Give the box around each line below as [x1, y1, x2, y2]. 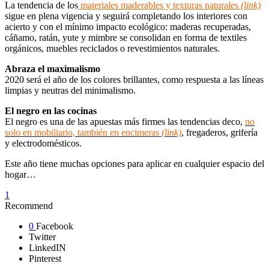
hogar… [5, 169, 36, 180]
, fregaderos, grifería [181, 127, 258, 138]
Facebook [36, 221, 73, 231]
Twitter [29, 232, 56, 242]
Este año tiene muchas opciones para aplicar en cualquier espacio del [5, 159, 264, 169]
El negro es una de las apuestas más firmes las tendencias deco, [5, 116, 245, 127]
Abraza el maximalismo [5, 64, 100, 74]
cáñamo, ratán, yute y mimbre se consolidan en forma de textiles [5, 32, 247, 43]
